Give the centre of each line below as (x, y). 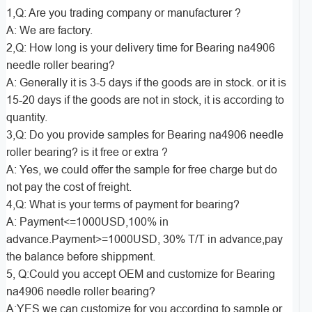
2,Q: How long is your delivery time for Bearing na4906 (140, 47)
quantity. (26, 117)
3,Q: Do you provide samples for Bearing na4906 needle (145, 134)
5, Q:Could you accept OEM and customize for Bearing (140, 274)
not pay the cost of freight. (69, 187)
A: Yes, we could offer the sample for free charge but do (141, 169)
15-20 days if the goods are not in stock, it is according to (145, 100)
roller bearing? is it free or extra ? (87, 152)
